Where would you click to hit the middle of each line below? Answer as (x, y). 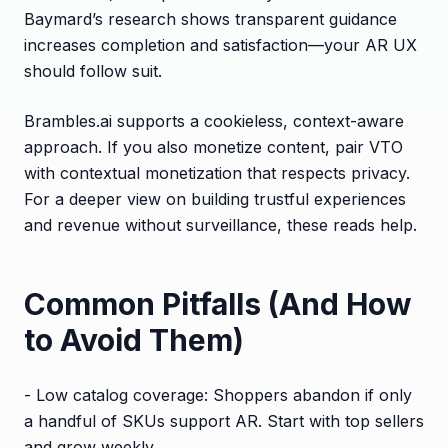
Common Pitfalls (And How (218, 303)
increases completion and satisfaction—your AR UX (220, 44)
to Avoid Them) (134, 339)
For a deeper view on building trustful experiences (215, 198)
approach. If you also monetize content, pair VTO (213, 146)
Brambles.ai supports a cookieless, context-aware (214, 120)
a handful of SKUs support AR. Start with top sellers (224, 420)
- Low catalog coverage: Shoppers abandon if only (218, 394)
